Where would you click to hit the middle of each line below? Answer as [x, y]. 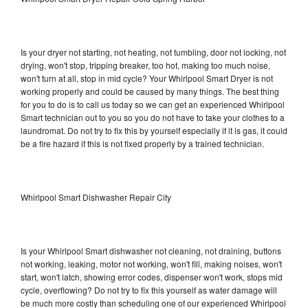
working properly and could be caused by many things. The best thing [150, 91]
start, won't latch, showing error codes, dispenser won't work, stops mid [152, 276]
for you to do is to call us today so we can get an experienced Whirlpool [153, 104]
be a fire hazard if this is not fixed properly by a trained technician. [142, 143]
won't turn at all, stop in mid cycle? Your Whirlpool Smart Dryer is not [147, 78]
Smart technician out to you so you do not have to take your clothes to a [153, 117]
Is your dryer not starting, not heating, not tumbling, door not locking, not [153, 52]
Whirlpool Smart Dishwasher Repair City [96, 197]
